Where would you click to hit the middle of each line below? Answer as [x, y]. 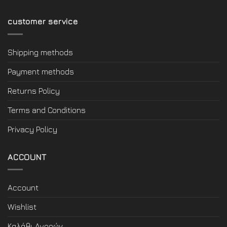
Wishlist [22, 207]
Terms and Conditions [47, 110]
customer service [43, 22]
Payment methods [41, 71]
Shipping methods [40, 52]
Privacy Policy [32, 129]
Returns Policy [34, 90]
